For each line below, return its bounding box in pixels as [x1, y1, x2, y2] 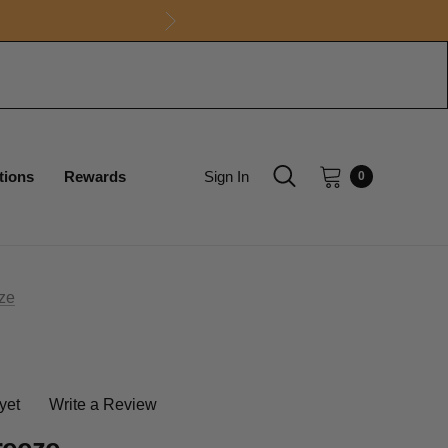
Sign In [203, 168, 249, 185]
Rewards [64, 168, 126, 185]
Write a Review [49, 395, 157, 413]
